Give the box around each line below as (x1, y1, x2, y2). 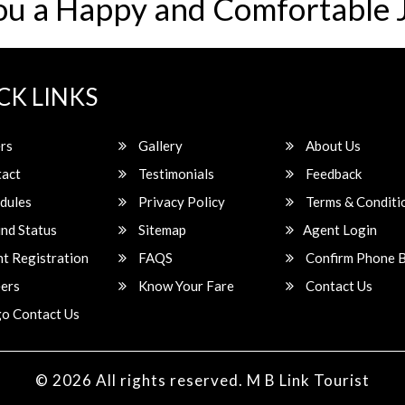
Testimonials (136, 165, 215, 182)
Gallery (136, 137, 184, 154)
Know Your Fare (136, 278, 235, 294)
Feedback (303, 165, 363, 182)
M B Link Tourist (247, 371, 370, 390)
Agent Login (303, 221, 378, 238)
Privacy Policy (136, 193, 226, 210)
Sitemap (136, 221, 187, 238)
